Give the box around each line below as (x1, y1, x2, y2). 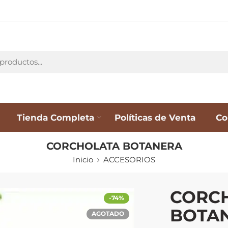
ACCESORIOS (103, 155, 155, 164)
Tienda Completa (17, 111, 94, 123)
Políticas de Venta (115, 111, 195, 123)
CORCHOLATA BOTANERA (46, 139, 182, 152)
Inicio (73, 155, 93, 164)
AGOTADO (92, 210, 124, 217)
